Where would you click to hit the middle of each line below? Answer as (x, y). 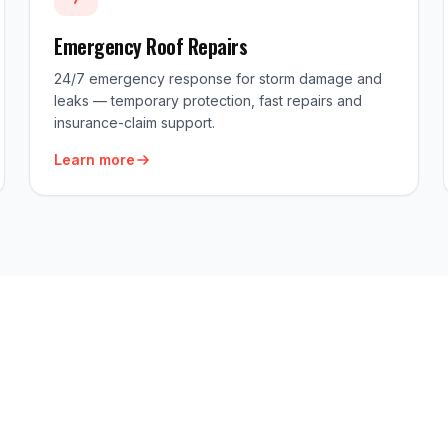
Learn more (95, 159)
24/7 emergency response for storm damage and (218, 78)
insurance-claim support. (135, 122)
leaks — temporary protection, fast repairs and (208, 100)
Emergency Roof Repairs (151, 46)
